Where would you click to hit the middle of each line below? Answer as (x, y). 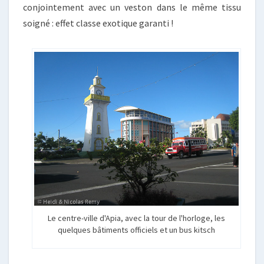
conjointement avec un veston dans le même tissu (132, 7)
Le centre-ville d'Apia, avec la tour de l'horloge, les (136, 218)
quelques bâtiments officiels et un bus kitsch (136, 230)
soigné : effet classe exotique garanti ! (98, 23)
